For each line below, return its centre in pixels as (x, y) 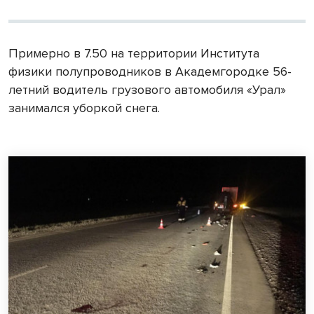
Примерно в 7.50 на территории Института (134, 53)
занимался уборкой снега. (88, 108)
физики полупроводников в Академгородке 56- (150, 71)
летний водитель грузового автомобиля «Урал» (147, 89)
